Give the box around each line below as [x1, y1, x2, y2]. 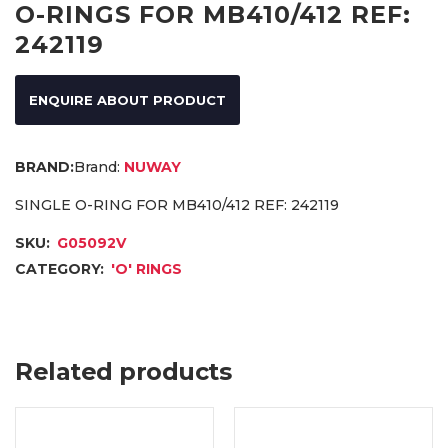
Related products [15, 357, 231, 387]
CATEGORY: [15, 260, 108, 279]
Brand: [74, 158, 120, 177]
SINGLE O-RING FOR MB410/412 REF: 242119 [15, 196, 339, 215]
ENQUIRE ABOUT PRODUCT [29, 92, 226, 109]
